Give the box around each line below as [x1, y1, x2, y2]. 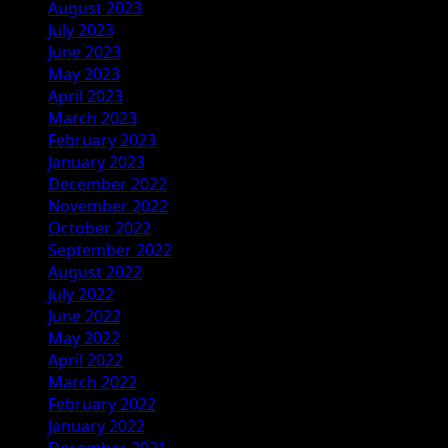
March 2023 [48, 106, 137, 129]
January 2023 [48, 150, 145, 173]
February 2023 [48, 128, 156, 151]
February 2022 [48, 392, 156, 415]
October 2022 [48, 216, 151, 239]
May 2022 [48, 326, 120, 349]
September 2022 [48, 238, 172, 261]
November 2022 [48, 194, 168, 217]
